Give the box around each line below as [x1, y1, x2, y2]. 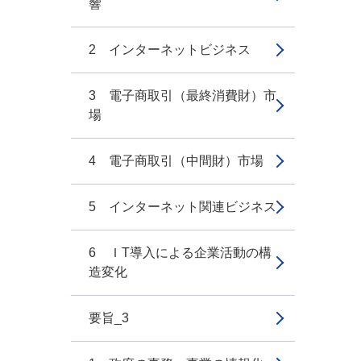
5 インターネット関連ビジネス [89, 200, 276, 214]
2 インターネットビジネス [89, 43, 251, 56]
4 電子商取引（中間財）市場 [89, 154, 263, 168]
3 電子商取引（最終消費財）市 [89, 89, 276, 102]
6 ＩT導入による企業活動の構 [89, 246, 272, 259]
